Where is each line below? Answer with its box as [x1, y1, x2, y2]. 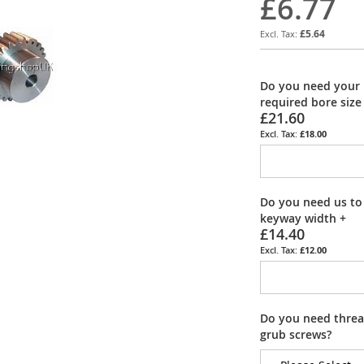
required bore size [260, 93, 362, 110]
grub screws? [260, 326, 331, 342]
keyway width [260, 210, 336, 226]
